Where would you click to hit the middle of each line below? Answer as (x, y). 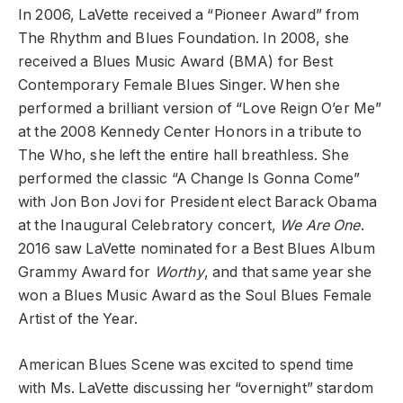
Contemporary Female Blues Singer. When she (179, 85)
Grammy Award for (86, 273)
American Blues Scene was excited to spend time (186, 364)
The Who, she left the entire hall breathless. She (184, 156)
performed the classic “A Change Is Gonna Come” (189, 179)
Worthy (179, 273)
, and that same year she (288, 273)
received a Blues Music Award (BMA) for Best (175, 62)
